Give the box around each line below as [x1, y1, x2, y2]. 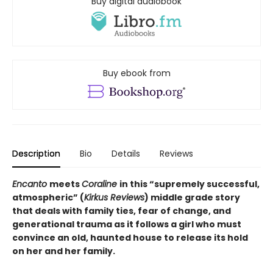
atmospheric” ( [12, 191, 84, 204]
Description [12, 147, 60, 160]
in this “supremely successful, [119, 178, 260, 191]
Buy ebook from [102, 67, 171, 80]
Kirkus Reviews [84, 191, 144, 204]
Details [112, 147, 140, 160]
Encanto [12, 178, 49, 191]
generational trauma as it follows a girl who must [12, 218, 241, 231]
